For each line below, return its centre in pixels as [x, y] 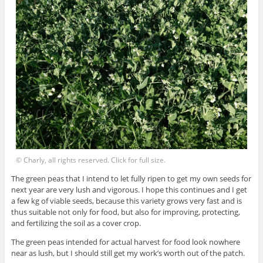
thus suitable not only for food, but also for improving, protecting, [125, 212]
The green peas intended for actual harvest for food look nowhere [125, 242]
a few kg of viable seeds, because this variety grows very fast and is [126, 200]
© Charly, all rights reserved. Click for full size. [91, 160]
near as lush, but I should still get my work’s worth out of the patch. [128, 253]
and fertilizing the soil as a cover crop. [76, 223]
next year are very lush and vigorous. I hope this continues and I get [129, 189]
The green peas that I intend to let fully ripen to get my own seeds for [131, 178]
